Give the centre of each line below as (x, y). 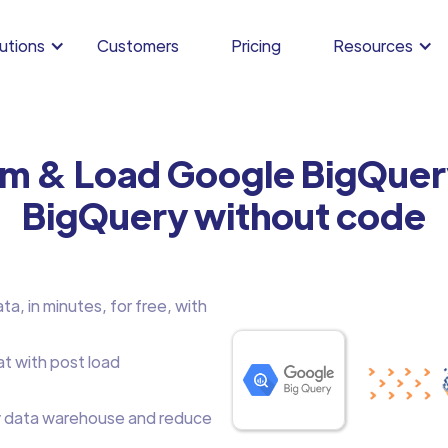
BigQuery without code (223, 214)
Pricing (256, 45)
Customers (138, 45)
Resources (373, 45)
